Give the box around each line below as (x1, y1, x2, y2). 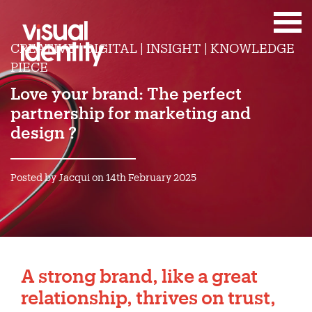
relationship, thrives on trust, (21, 286, 276, 308)
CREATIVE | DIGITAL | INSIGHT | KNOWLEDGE (10, 40, 295, 56)
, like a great (153, 265, 258, 286)
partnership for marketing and (10, 103, 251, 123)
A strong (21, 265, 100, 286)
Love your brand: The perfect (10, 84, 242, 103)
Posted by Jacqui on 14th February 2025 (10, 171, 196, 183)
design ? (10, 123, 77, 142)
